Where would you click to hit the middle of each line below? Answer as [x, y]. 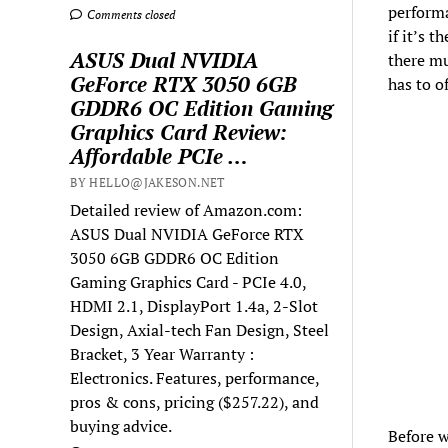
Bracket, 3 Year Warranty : [162, 353]
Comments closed [130, 14]
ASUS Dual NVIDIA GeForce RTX [187, 233]
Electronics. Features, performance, [195, 377]
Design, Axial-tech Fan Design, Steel [200, 329]
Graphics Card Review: [179, 131]
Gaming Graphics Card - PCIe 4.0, [188, 281]
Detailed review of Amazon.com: [186, 209]
